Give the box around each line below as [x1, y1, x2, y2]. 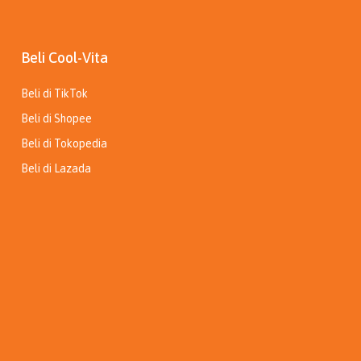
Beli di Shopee [21, 112, 92, 126]
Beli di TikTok [21, 87, 88, 101]
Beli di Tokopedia [21, 137, 107, 151]
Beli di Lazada [21, 162, 91, 176]
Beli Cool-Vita [21, 49, 108, 67]
